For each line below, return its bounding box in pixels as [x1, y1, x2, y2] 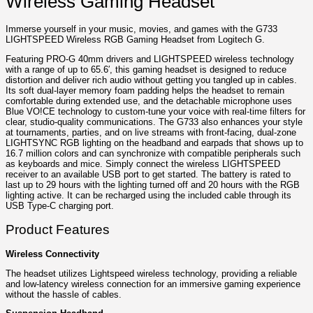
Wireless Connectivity [6, 248, 99, 259]
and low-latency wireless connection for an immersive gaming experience [6, 278, 300, 289]
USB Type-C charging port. [6, 200, 114, 211]
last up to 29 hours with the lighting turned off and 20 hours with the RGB [6, 179, 300, 190]
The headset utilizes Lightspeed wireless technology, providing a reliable [6, 268, 297, 279]
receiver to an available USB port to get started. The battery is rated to [6, 168, 291, 180]
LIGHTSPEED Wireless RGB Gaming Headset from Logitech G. [6, 34, 265, 45]
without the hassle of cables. [6, 289, 122, 300]
